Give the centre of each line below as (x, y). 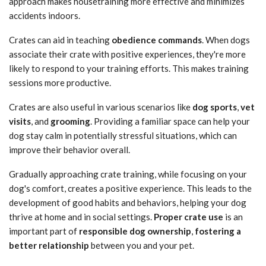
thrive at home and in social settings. (81, 217)
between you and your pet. (142, 246)
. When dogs (226, 40)
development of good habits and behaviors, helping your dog (128, 203)
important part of (44, 231)
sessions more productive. (60, 83)
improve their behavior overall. (69, 150)
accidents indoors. (45, 16)
